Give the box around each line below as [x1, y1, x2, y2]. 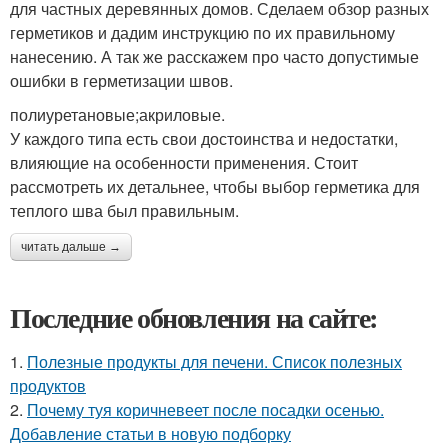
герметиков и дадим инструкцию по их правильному [10, 20, 395, 44]
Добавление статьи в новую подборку [10, 421, 291, 445]
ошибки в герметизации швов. [10, 68, 233, 92]
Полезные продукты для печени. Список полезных [27, 349, 402, 373]
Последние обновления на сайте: [10, 296, 378, 338]
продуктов [10, 373, 86, 397]
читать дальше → [21, 239, 121, 254]
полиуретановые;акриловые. [10, 102, 225, 126]
